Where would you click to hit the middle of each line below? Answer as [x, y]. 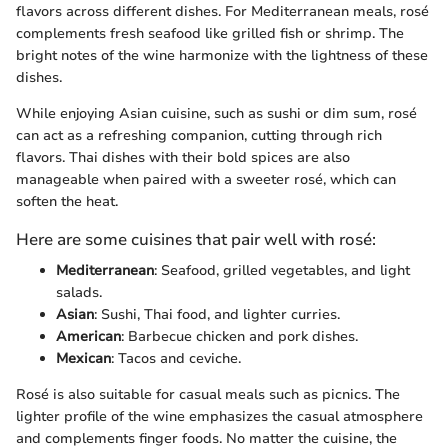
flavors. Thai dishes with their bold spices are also [183, 157]
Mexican [83, 358]
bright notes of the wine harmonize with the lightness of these [222, 55]
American [88, 336]
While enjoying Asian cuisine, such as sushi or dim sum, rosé [216, 113]
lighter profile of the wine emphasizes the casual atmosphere [219, 416]
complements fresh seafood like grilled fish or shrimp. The [210, 33]
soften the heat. [67, 201]
